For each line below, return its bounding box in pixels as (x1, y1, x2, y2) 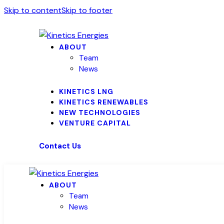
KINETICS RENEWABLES (59, 97, 148, 106)
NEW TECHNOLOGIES (59, 107, 140, 117)
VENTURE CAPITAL (59, 118, 131, 127)
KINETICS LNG (59, 86, 113, 96)
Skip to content (4, 5, 61, 15)
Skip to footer (61, 5, 112, 15)
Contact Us (39, 140, 81, 151)
